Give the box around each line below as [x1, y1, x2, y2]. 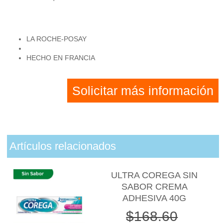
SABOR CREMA [121, 182, 188, 192]
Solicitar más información [72, 83, 214, 98]
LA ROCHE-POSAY [26, 34, 87, 43]
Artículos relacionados [9, 140, 116, 153]
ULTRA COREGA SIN [111, 170, 198, 181]
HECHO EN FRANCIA [26, 53, 96, 62]
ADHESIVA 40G [122, 193, 187, 204]
